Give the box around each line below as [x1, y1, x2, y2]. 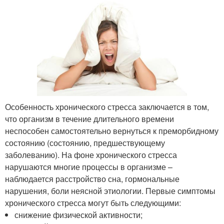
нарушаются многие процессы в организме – [5, 161, 172, 173]
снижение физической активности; [14, 209, 143, 221]
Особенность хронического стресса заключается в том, [5, 101, 209, 113]
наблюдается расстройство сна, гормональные [5, 173, 179, 185]
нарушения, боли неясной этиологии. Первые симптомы [5, 185, 215, 197]
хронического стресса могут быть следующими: [5, 197, 181, 209]
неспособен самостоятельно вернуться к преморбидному [5, 125, 218, 137]
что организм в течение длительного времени [5, 113, 174, 125]
